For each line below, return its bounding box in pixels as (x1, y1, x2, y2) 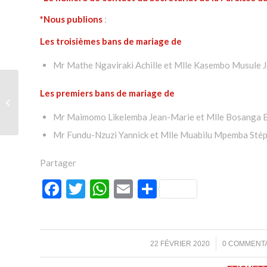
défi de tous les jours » (21, 104, 98, 113)
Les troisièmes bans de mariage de (40, 36, 182, 47)
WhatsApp (109, 176, 197, 200)
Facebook (61, 176, 140, 200)
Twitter (85, 176, 147, 200)
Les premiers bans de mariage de (40, 87, 175, 98)
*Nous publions (40, 14, 103, 25)
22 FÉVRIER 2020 (150, 239, 210, 248)
